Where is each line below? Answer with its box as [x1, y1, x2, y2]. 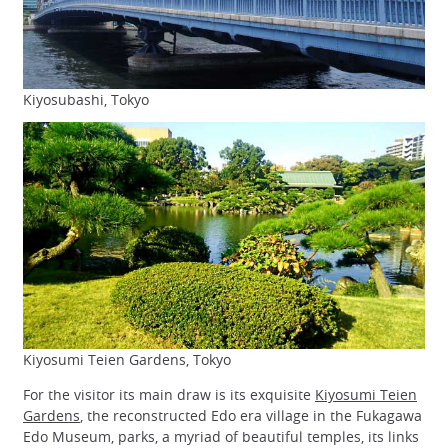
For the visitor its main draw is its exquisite [23, 384, 315, 404]
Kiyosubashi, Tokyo [23, 90, 149, 110]
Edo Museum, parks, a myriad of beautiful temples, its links [23, 426, 419, 446]
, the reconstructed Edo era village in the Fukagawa [80, 405, 422, 425]
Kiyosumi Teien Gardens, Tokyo [23, 349, 231, 369]
